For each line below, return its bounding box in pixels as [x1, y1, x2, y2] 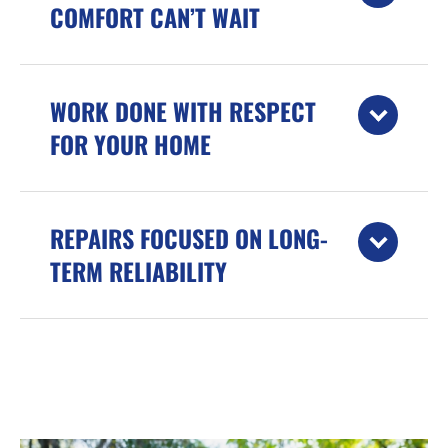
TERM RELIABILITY [50, 253, 227, 290]
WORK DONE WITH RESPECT [50, 93, 316, 130]
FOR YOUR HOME [50, 126, 211, 163]
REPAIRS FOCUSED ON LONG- [50, 220, 328, 257]
